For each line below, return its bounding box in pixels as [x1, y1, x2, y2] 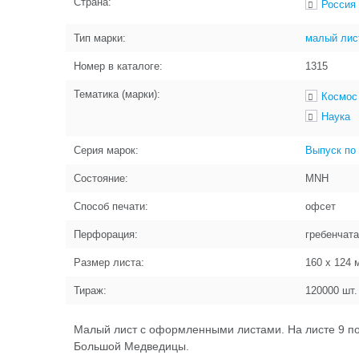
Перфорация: [74, 228, 138, 240]
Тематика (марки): [74, 88, 160, 100]
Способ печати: [74, 200, 148, 212]
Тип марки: [74, 32, 126, 44]
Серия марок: [74, 144, 139, 156]
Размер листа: [74, 256, 144, 268]
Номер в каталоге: [74, 60, 163, 72]
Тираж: [74, 284, 107, 296]
